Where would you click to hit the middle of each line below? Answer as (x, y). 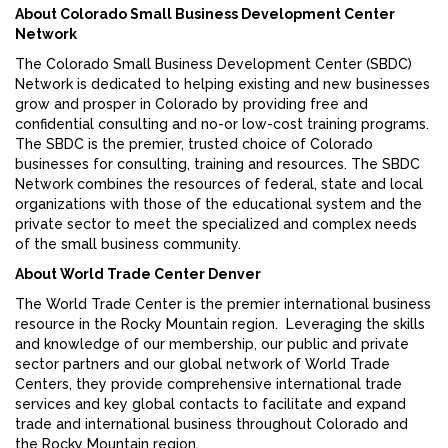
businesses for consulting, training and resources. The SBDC (217, 164)
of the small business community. (128, 244)
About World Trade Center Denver (138, 274)
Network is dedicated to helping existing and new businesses (222, 84)
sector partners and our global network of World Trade (202, 364)
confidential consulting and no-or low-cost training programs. (222, 124)
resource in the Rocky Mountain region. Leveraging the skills (220, 324)
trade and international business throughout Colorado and (211, 424)
